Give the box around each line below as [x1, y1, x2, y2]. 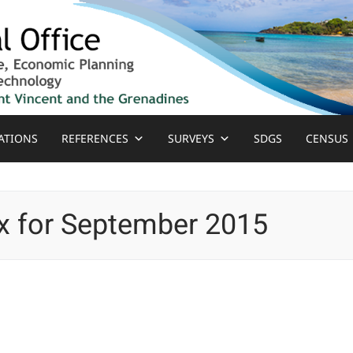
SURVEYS [168, 131, 215, 146]
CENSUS [306, 131, 349, 146]
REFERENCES [61, 131, 129, 146]
